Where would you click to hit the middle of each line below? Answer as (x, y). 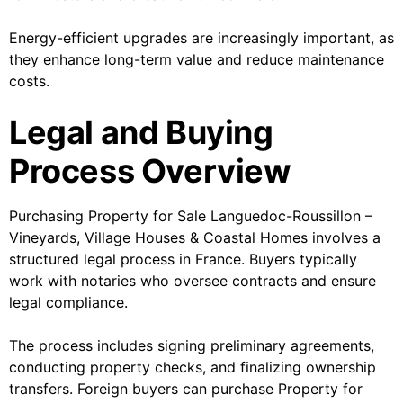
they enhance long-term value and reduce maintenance (197, 60)
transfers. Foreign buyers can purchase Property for (186, 389)
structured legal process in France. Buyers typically (183, 260)
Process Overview (150, 171)
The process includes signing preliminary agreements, (192, 346)
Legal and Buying (141, 133)
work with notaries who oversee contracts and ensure (193, 281)
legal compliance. (68, 303)
